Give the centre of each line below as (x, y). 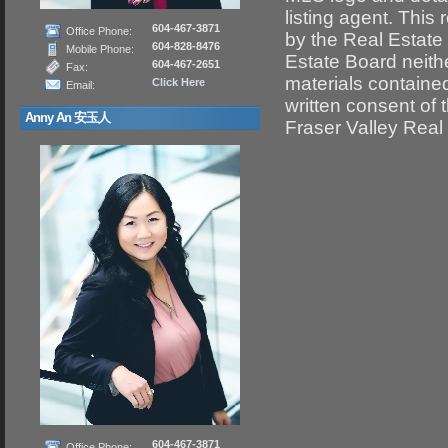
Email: (80, 85)
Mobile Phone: (100, 49)
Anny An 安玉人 (67, 118)
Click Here (178, 82)
